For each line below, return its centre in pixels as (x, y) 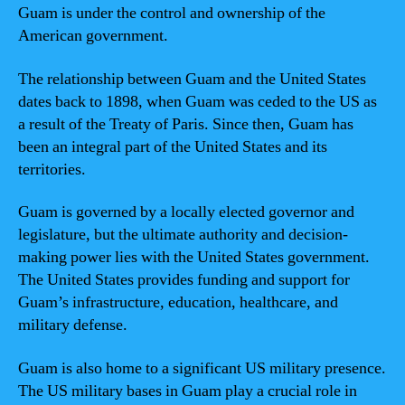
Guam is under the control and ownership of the (172, 13)
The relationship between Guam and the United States (192, 79)
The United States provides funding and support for (184, 280)
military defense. (73, 325)
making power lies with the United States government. (194, 257)
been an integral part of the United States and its (173, 146)
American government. (93, 36)
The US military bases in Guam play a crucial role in (188, 391)
